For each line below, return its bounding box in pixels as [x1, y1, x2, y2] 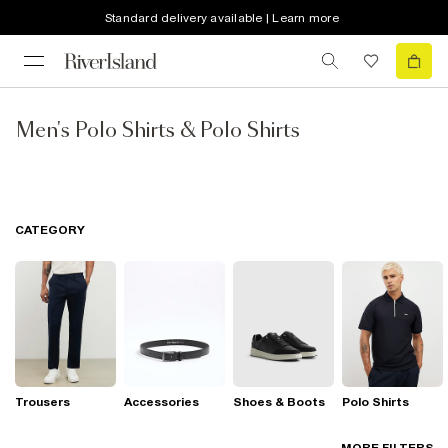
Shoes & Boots [233, 395, 325, 410]
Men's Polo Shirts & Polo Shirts [16, 121, 300, 141]
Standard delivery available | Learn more [104, 10, 339, 25]
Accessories [124, 395, 199, 410]
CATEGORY [15, 223, 85, 237]
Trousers [15, 395, 70, 410]
